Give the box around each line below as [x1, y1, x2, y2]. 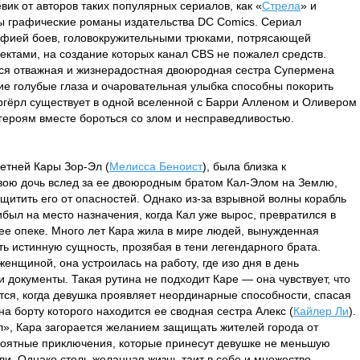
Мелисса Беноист [109, 160, 202, 173]
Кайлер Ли [293, 305, 349, 317]
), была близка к [202, 160, 286, 173]
